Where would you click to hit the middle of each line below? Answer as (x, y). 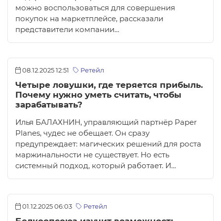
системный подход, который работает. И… (96, 166)
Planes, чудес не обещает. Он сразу (82, 133)
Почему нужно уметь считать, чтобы (98, 95)
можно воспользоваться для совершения (95, 8)
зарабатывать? (49, 105)
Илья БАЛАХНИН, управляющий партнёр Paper (106, 123)
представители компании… (67, 30)
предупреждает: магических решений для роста (108, 144)
